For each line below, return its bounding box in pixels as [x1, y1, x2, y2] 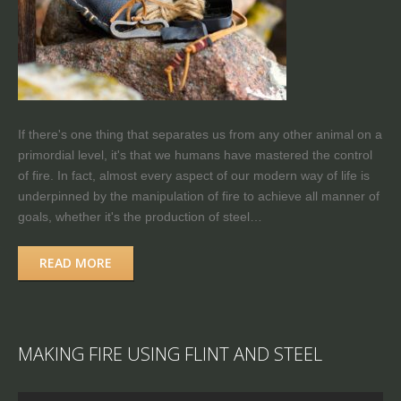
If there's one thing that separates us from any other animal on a [18, 126, 382, 141]
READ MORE [39, 253, 112, 271]
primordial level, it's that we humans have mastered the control [18, 147, 372, 162]
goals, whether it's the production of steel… [18, 209, 262, 224]
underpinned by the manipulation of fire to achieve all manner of [18, 188, 380, 203]
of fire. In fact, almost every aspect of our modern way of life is [18, 167, 370, 183]
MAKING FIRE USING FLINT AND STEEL [18, 341, 322, 366]
